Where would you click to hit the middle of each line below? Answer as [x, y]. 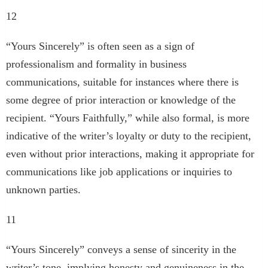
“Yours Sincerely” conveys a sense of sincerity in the [121, 249]
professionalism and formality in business [96, 64]
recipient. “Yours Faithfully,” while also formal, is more [128, 118]
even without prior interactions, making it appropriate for [130, 153]
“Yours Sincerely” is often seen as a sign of [100, 46]
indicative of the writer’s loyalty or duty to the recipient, [129, 135]
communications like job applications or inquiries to [119, 171]
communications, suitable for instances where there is [122, 82]
